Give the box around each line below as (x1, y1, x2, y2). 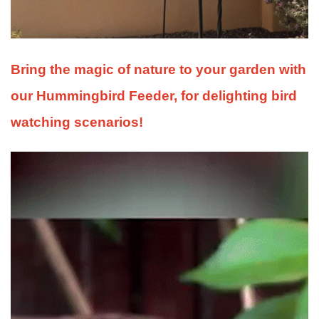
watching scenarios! (11, 115, 143, 130)
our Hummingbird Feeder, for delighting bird (11, 88, 297, 104)
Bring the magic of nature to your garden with (11, 62, 306, 78)
